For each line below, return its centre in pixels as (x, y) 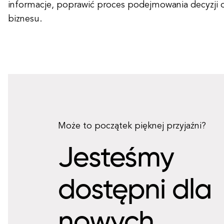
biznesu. (25, 19)
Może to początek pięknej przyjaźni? (132, 126)
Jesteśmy (116, 159)
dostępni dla (135, 191)
